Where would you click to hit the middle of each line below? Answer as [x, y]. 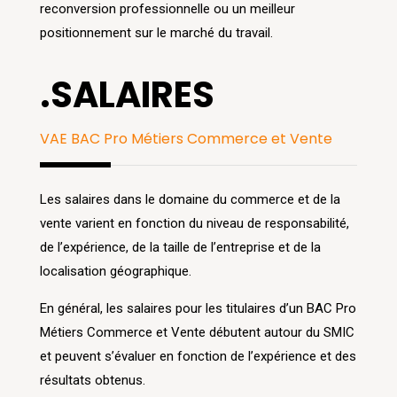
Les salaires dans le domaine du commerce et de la [190, 200]
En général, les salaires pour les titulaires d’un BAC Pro [198, 309]
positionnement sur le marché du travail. [156, 33]
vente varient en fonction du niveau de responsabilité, [194, 224]
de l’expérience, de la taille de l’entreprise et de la [180, 248]
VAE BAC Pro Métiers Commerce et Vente [186, 139]
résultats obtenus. [92, 381]
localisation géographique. [115, 272]
